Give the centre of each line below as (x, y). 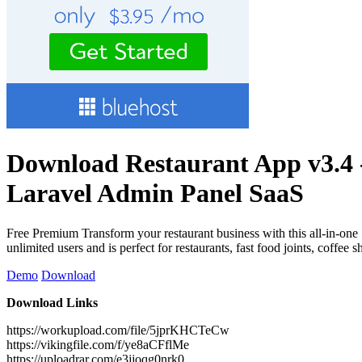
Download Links (52, 302)
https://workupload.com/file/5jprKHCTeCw (118, 330)
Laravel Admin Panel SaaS (155, 194)
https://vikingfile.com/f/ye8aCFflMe (98, 344)
